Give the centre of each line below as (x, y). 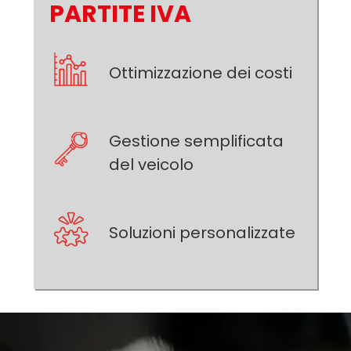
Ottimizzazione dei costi (200, 72)
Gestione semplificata (196, 141)
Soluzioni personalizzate (202, 232)
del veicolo (151, 164)
